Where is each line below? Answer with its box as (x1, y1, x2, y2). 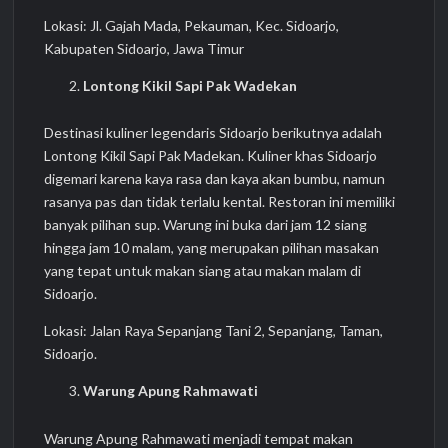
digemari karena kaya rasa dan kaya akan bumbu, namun (44, 170, 386, 188)
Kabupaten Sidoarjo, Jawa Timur (44, 39, 245, 57)
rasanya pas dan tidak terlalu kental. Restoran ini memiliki (44, 193, 396, 211)
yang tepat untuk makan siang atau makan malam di (44, 262, 362, 280)
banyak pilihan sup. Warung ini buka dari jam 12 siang (44, 216, 368, 234)
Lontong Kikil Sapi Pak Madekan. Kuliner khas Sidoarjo (44, 147, 378, 165)
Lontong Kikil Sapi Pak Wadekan (82, 76, 297, 94)
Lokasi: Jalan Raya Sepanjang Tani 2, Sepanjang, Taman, (44, 322, 384, 340)
